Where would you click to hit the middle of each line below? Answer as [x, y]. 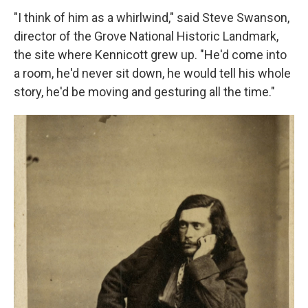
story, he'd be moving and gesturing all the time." [144, 92]
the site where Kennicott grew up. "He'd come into [150, 55]
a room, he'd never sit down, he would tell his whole [152, 73]
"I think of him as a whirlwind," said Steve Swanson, [152, 18]
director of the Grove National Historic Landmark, [146, 36]
